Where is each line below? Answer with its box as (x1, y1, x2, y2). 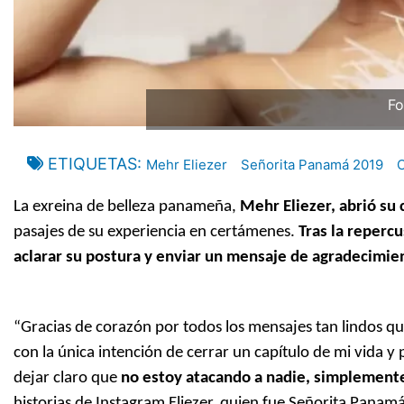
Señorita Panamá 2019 (241, 156, 383, 174)
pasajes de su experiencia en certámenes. (14, 224, 298, 242)
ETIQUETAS (48, 154, 137, 174)
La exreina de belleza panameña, (14, 198, 236, 216)
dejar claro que (14, 370, 117, 388)
